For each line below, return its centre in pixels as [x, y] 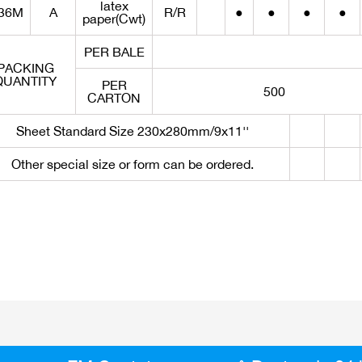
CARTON [114, 98]
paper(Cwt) [114, 19]
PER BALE [114, 52]
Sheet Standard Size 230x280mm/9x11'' [132, 131]
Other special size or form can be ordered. [132, 164]
